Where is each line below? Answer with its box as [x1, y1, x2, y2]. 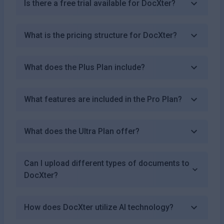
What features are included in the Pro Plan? [24, 94, 182, 104]
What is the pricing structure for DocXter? [24, 30, 177, 40]
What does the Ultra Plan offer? [24, 126, 139, 136]
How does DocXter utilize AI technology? [24, 202, 173, 212]
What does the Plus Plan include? [24, 62, 145, 72]
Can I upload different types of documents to [24, 158, 189, 168]
